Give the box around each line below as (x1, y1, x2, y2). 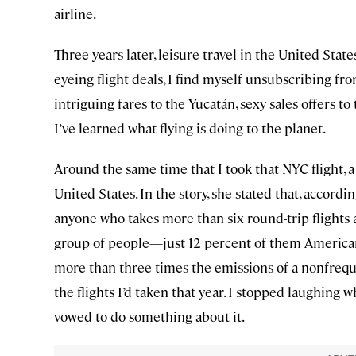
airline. (54, 5, 96, 23)
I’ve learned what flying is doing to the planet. (54, 119, 326, 137)
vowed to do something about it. (54, 308, 245, 326)
